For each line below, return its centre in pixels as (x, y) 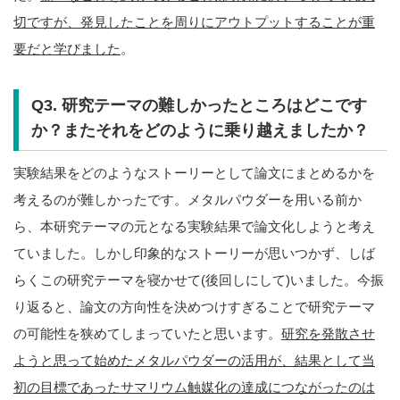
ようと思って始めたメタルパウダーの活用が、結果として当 (194, 361)
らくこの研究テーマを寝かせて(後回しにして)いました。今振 (199, 280)
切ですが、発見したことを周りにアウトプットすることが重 (194, 21)
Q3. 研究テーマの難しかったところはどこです (199, 106)
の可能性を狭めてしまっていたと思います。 (147, 334)
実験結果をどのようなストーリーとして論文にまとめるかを (194, 173)
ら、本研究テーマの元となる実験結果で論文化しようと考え (194, 227)
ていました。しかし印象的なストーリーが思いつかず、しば (194, 254)
